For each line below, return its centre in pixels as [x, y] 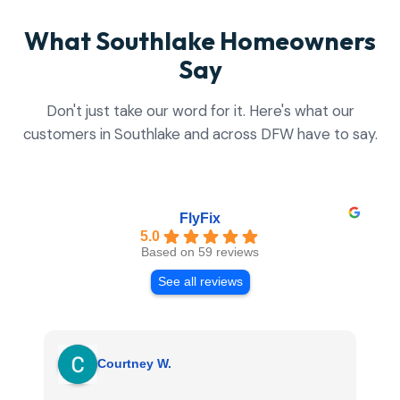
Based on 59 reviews [200, 252]
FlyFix [200, 218]
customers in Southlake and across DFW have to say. [200, 133]
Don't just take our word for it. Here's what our [200, 110]
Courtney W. [134, 364]
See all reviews [200, 281]
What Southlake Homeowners [200, 40]
